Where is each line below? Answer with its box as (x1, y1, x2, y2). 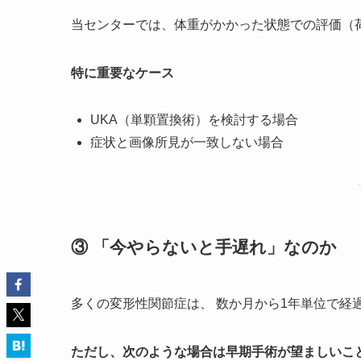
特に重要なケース (71, 65, 174, 80)
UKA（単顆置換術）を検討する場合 (90, 112, 298, 127)
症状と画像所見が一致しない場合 (90, 135, 284, 149)
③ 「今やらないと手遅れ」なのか (71, 238, 337, 257)
